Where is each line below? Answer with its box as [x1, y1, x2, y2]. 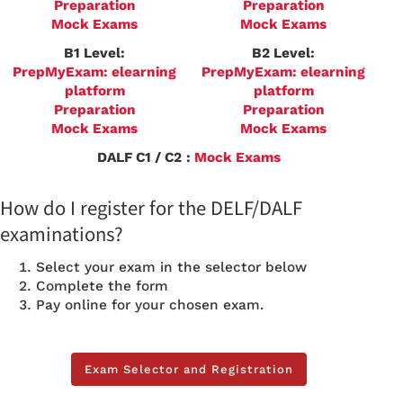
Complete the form [36, 278, 168, 295]
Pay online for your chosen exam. [36, 297, 264, 314]
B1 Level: [64, 44, 125, 61]
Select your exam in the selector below [36, 259, 307, 276]
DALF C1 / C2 [97, 148, 182, 166]
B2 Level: [252, 44, 315, 61]
